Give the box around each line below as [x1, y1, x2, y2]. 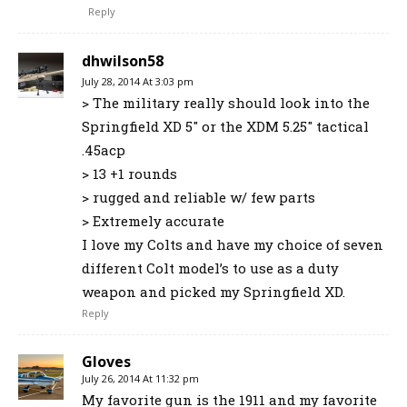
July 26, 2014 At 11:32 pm [82, 372, 199, 386]
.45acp [82, 141, 125, 160]
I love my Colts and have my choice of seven [82, 235, 383, 254]
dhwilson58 [82, 51, 164, 72]
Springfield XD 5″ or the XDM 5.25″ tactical [82, 117, 369, 136]
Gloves [82, 352, 131, 372]
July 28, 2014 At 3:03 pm [82, 74, 194, 89]
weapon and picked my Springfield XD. [82, 283, 345, 302]
